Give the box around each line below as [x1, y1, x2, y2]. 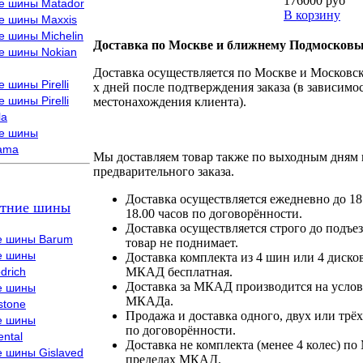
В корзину [284, 8, 340, 22]
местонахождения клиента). [93, 95, 246, 109]
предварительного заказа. [93, 164, 234, 178]
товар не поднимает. [126, 236, 238, 250]
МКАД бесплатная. [126, 265, 233, 279]
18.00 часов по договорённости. [126, 207, 302, 220]
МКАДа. [126, 294, 173, 308]
